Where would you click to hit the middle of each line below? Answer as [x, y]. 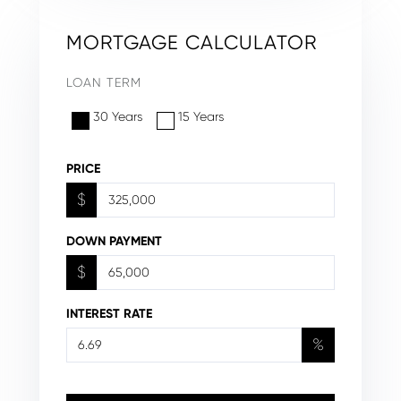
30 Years [118, 116]
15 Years [201, 116]
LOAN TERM [104, 82]
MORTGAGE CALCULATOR [192, 42]
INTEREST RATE [109, 313]
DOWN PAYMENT [114, 241]
